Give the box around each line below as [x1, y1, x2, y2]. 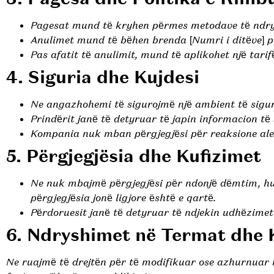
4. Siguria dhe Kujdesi [6, 66, 199, 89]
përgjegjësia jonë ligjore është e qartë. [31, 191, 216, 205]
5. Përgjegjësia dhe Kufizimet [6, 145, 261, 168]
